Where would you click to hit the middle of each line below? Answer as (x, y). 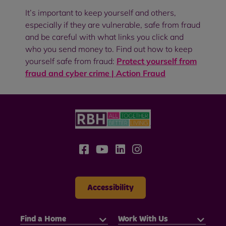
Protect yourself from (157, 61)
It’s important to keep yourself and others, (101, 12)
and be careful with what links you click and (104, 37)
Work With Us (143, 219)
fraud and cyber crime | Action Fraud (95, 73)
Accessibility (110, 188)
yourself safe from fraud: (71, 61)
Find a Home (43, 219)
